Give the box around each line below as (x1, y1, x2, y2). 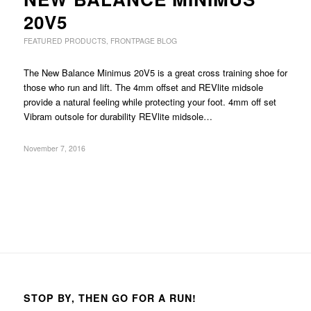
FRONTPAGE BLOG (110, 35, 177, 46)
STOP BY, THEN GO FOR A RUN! (23, 290, 196, 305)
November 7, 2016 (23, 142, 85, 153)
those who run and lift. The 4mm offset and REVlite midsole (23, 80, 263, 94)
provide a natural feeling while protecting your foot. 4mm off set (23, 94, 276, 108)
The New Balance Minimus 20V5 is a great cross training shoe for (23, 65, 287, 79)
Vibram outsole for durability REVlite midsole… (23, 109, 212, 123)
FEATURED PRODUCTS (23, 35, 106, 46)
